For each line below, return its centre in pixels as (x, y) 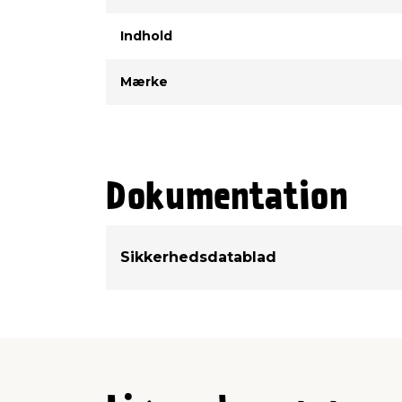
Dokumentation (227, 198)
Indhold (146, 35)
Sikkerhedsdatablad (198, 257)
